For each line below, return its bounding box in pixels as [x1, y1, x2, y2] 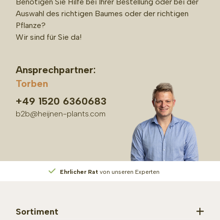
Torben [16, 77, 48, 89]
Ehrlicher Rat [60, 168, 98, 176]
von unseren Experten [98, 168, 160, 176]
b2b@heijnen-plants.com [16, 109, 106, 118]
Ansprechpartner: [16, 63, 96, 76]
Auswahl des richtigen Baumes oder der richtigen [16, 8, 189, 18]
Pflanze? [16, 20, 46, 30]
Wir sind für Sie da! [16, 32, 82, 42]
